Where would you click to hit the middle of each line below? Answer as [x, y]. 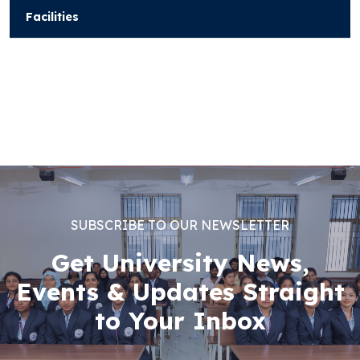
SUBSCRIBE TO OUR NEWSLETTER [180, 225]
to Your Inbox [180, 321]
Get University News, [180, 263]
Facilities [52, 17]
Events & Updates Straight [180, 292]
